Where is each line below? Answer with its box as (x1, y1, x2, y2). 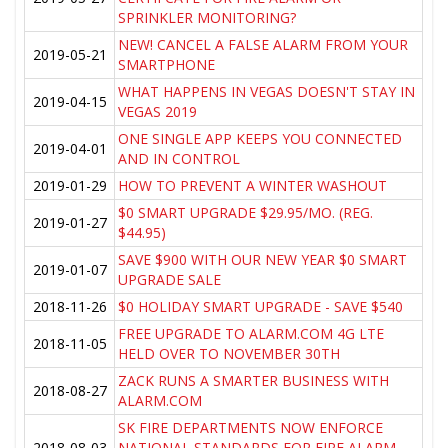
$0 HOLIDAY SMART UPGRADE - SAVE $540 (118, 297, 404, 317)
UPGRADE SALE (118, 270, 222, 290)
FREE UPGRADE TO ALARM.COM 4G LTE (118, 324, 385, 344)
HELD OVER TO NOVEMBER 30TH (118, 344, 341, 364)
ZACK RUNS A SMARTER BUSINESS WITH (118, 371, 390, 391)
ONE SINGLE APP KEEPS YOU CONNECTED (118, 129, 403, 149)
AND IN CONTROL (118, 149, 241, 169)
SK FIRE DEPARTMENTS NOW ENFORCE (118, 418, 384, 438)
